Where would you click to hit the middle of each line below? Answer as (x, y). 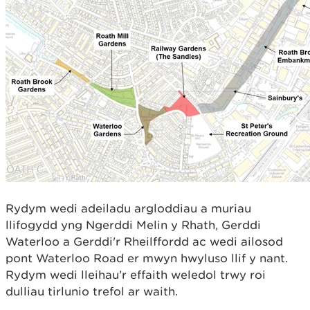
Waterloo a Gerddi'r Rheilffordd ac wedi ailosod (144, 241)
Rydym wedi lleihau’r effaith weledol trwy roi (136, 274)
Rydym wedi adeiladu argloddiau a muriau (128, 208)
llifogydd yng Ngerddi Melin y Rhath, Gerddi (133, 225)
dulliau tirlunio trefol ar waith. (92, 291)
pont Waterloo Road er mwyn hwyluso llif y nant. (147, 258)
